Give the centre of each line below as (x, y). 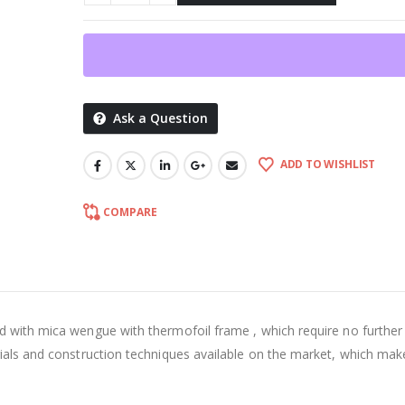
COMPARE (130, 212)
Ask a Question (160, 118)
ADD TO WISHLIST (328, 164)
